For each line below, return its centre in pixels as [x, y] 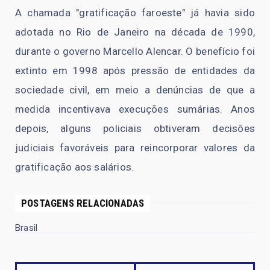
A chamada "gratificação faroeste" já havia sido [135, 12]
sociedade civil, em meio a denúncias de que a [135, 89]
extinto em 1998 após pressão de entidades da [135, 70]
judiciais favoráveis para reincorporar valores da [135, 147]
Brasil [27, 228]
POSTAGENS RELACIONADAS [83, 203]
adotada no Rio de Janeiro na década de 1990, [135, 32]
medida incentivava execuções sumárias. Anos [135, 109]
